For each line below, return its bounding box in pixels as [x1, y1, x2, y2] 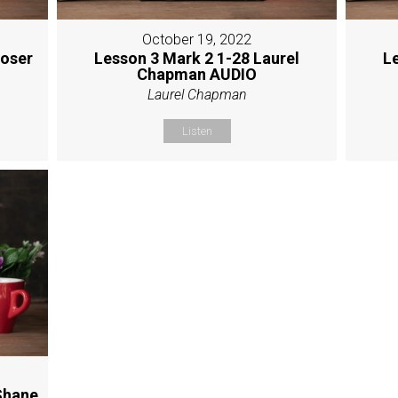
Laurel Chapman [147, 85, 247, 103]
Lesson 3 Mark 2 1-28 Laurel [94, 48, 300, 68]
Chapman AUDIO [137, 64, 258, 84]
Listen [181, 123, 212, 138]
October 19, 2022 [142, 30, 252, 48]
